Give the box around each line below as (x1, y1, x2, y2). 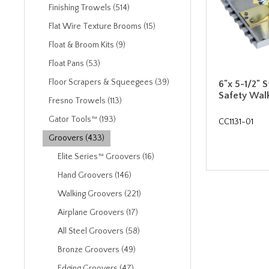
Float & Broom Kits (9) (49, 40, 125, 50)
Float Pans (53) (49, 59, 100, 68)
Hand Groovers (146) (58, 171, 131, 180)
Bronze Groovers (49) (58, 245, 136, 255)
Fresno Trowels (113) (49, 96, 122, 106)
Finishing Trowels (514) (49, 3, 130, 13)
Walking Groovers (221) (58, 189, 141, 199)
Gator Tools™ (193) (49, 115, 116, 124)
